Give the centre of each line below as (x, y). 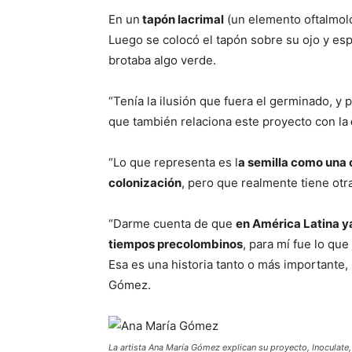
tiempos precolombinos (176, 244)
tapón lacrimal (182, 19)
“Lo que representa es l (173, 162)
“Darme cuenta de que (172, 224)
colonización (145, 183)
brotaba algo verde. (162, 60)
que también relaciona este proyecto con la (228, 121)
